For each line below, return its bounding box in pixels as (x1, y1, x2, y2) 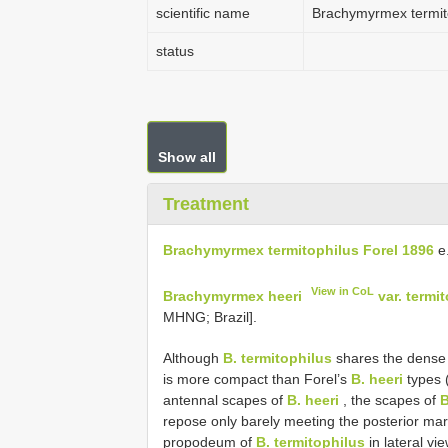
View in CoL (311, 285, 375, 297)
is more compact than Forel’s (163, 370, 351, 387)
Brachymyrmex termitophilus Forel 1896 (163, 242, 434, 258)
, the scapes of (339, 391, 440, 408)
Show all (158, 149, 216, 165)
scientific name (156, 5, 250, 21)
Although (163, 349, 223, 366)
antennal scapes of (163, 391, 287, 408)
